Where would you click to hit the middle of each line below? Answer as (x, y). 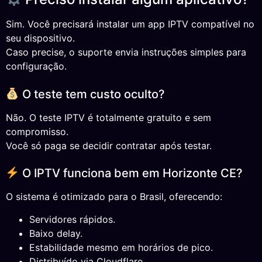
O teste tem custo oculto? (92, 94)
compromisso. (37, 131)
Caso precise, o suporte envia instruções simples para (126, 52)
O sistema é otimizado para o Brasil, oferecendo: (114, 197)
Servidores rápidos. (72, 219)
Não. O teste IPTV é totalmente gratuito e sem (108, 117)
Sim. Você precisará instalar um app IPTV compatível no (130, 24)
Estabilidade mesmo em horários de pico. (121, 247)
